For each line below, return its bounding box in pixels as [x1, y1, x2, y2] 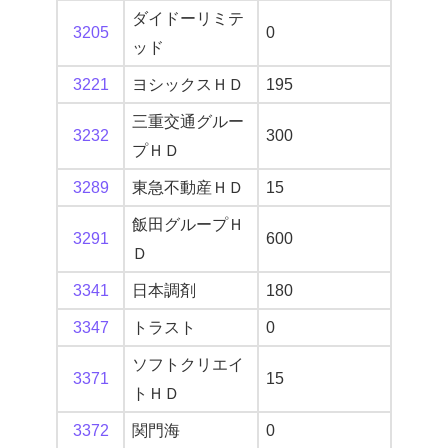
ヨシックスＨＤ [132, 76, 244, 94]
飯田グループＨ [132, 216, 244, 234]
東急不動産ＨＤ [132, 179, 244, 197]
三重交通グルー [132, 113, 244, 131]
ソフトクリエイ [132, 356, 244, 374]
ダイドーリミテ [132, 10, 244, 28]
